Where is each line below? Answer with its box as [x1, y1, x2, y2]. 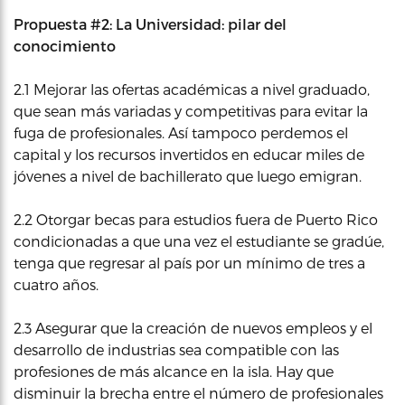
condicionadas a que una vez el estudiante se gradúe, [14, 231, 384, 250]
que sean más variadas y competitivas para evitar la [14, 101, 368, 119]
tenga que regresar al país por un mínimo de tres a [14, 253, 365, 271]
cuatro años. [14, 275, 99, 293]
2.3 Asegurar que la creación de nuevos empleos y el [14, 318, 372, 336]
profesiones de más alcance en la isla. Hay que [14, 362, 334, 380]
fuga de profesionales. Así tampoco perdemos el [14, 123, 348, 141]
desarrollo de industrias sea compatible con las [14, 340, 339, 358]
